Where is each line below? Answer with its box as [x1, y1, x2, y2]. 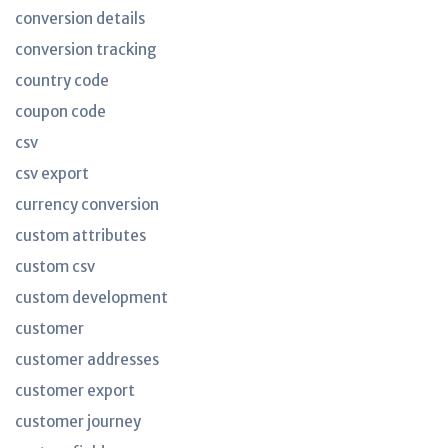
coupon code [15, 102, 106, 121]
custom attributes [15, 226, 146, 245]
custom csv [15, 257, 95, 276]
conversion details [15, 9, 145, 28]
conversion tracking [15, 40, 157, 59]
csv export [15, 164, 89, 183]
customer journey [15, 412, 141, 431]
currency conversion [15, 195, 159, 214]
